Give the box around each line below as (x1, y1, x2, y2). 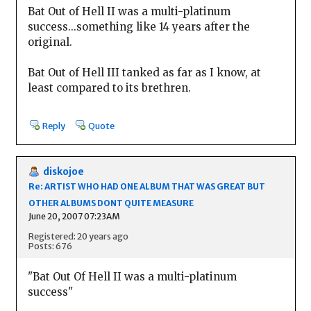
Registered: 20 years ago (28, 230, 128, 242)
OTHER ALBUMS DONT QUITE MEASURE (28, 198, 194, 209)
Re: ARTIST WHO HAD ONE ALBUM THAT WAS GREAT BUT (28, 181, 265, 192)
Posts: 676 (28, 240, 72, 252)
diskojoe (42, 165, 84, 178)
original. (27, 35, 72, 49)
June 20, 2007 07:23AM (28, 211, 120, 222)
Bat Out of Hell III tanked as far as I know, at (27, 66, 261, 80)
